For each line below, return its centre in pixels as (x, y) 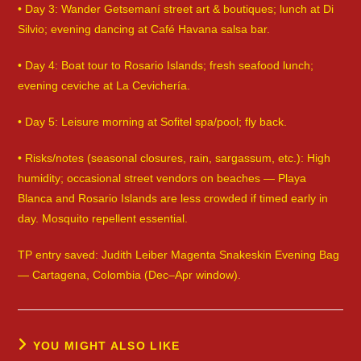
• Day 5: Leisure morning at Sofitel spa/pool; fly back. (153, 122)
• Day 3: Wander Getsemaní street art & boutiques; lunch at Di (176, 9)
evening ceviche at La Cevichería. (104, 86)
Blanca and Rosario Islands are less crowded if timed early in (173, 199)
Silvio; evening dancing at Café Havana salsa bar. (144, 29)
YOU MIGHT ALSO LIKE (106, 346)
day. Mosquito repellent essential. (103, 219)
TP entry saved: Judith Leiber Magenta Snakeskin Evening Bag (179, 255)
